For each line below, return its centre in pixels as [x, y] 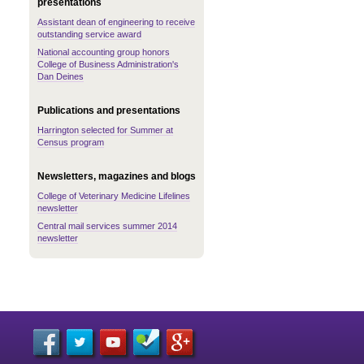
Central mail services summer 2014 [107, 226]
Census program [71, 142]
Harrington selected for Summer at [105, 130]
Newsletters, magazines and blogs [117, 176]
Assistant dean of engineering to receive [116, 22]
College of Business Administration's [108, 64]
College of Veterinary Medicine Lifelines [114, 196]
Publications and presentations [109, 110]
